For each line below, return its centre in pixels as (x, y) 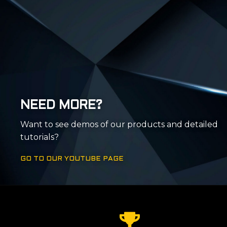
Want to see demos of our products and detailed (119, 125)
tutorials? (40, 137)
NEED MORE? (61, 106)
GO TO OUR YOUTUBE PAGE (72, 159)
